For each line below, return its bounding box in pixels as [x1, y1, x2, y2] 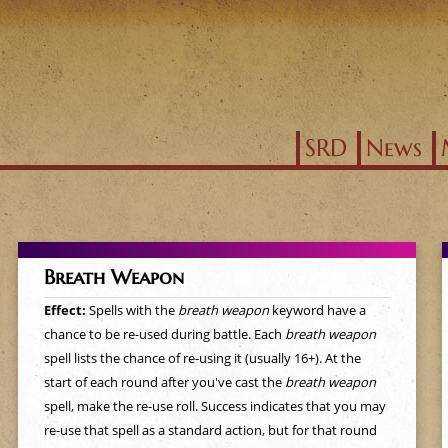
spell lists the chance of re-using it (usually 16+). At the [43, 349, 361, 367]
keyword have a [268, 301, 366, 319]
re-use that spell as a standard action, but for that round [43, 421, 377, 439]
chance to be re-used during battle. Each [43, 325, 285, 343]
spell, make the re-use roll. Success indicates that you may [43, 397, 386, 415]
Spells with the [88, 301, 178, 319]
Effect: [43, 301, 89, 319]
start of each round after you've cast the [43, 373, 285, 391]
